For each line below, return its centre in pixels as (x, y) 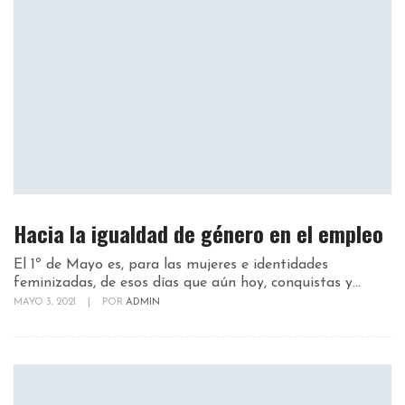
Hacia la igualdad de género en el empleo (198, 233)
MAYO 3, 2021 (46, 302)
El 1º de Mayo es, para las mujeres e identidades (171, 264)
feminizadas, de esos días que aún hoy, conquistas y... (187, 283)
